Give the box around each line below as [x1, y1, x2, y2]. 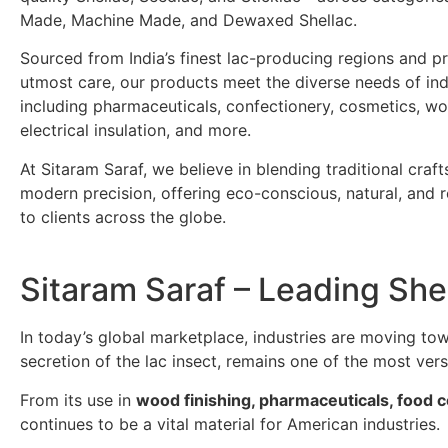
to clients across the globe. [20, 206, 226, 227]
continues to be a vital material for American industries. [20, 413, 440, 434]
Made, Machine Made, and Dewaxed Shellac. [20, 10, 357, 30]
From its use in [20, 389, 136, 410]
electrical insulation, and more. [20, 120, 251, 141]
